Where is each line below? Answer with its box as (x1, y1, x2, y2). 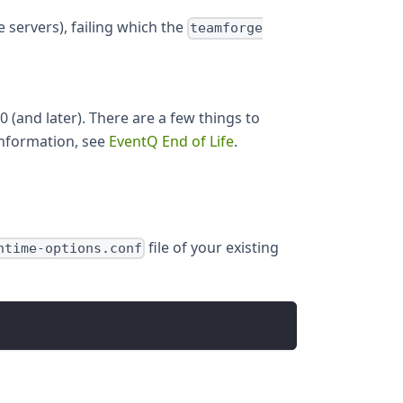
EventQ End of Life (109, 130, 234, 151)
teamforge (190, 20, 264, 37)
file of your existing (144, 237, 279, 257)
